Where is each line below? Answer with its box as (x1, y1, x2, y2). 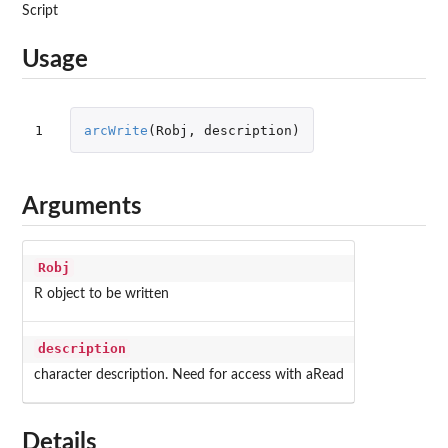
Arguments (22, 194, 142, 219)
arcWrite (83, 122, 148, 138)
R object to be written (33, 287, 169, 302)
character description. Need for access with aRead (33, 368, 344, 383)
